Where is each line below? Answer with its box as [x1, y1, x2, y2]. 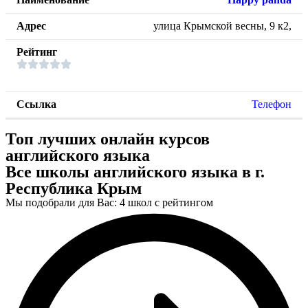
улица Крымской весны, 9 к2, [153, 20, 291, 32]
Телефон [252, 98, 291, 111]
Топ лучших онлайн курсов [5, 130, 210, 148]
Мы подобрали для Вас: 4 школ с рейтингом [5, 197, 213, 209]
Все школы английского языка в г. [5, 163, 265, 181]
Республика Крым [5, 179, 142, 198]
